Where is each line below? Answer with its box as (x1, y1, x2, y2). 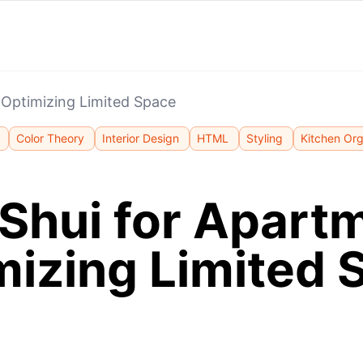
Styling (246, 131, 283, 145)
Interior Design (102, 131, 179, 145)
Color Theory (16, 131, 84, 145)
